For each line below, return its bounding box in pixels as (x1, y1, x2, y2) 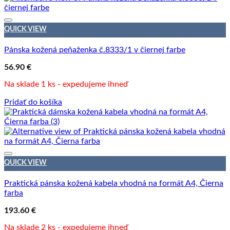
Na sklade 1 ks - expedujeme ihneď (4, 80, 128, 88)
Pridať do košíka (4, 98, 62, 106)
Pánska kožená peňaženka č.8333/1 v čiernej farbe (4, 45, 185, 54)
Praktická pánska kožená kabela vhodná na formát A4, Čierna (4, 179, 223, 188)
